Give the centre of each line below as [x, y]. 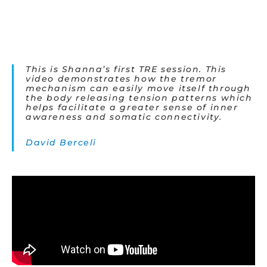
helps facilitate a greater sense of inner [132, 108]
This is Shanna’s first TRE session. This [126, 69]
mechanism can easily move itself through [139, 89]
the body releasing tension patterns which [139, 98]
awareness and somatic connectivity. [124, 117]
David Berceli [61, 143]
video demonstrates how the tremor [121, 79]
